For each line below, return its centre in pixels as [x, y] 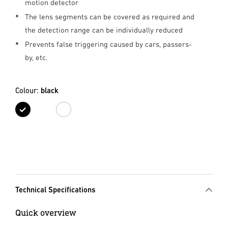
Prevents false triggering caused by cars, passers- [108, 44]
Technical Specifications [55, 190]
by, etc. [36, 57]
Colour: [28, 90]
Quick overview [46, 212]
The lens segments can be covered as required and [110, 17]
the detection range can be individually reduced [104, 30]
